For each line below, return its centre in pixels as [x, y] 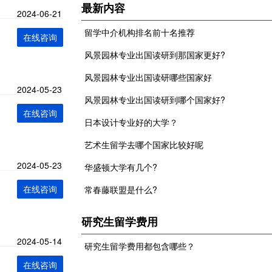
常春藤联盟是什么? [121, 189]
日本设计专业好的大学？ [131, 122]
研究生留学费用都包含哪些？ [140, 246]
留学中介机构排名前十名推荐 [140, 32]
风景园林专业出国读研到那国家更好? [155, 55]
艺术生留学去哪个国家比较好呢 [144, 144]
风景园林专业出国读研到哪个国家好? [155, 100]
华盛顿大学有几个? [121, 167]
